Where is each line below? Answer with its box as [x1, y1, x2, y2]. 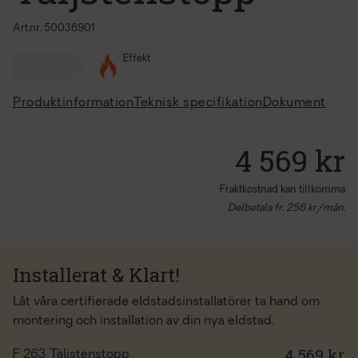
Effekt [123, 54, 151, 64]
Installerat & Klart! [13, 262, 180, 288]
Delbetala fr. [228, 203, 286, 213]
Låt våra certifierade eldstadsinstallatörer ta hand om [13, 296, 320, 308]
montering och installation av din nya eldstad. [13, 315, 274, 328]
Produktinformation [13, 97, 133, 109]
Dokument [262, 97, 326, 109]
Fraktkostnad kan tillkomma [220, 185, 345, 195]
